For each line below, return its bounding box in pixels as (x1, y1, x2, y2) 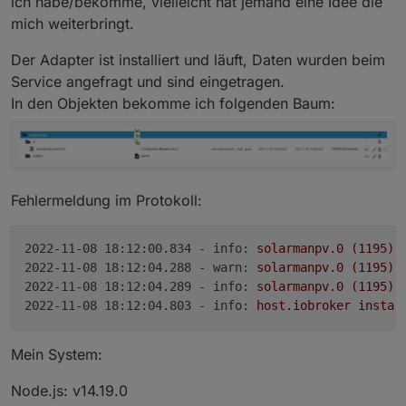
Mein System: (11, 344, 102, 363)
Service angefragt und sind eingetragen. (11, 72, 285, 92)
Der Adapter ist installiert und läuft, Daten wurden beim (11, 51, 385, 70)
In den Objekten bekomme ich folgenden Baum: (11, 94, 335, 113)
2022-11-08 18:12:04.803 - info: (24, 297, 249, 313)
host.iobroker (256, 297, 351, 313)
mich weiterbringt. (11, 14, 134, 34)
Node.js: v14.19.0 (11, 381, 128, 400)
